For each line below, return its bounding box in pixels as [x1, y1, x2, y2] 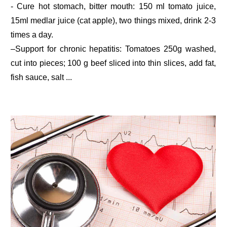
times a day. [11, 30, 54, 39]
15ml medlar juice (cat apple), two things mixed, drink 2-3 [11, 16, 216, 25]
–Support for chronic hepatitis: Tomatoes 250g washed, [11, 44, 216, 53]
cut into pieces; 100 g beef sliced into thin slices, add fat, [11, 58, 216, 67]
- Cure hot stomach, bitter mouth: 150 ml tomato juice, [11, 2, 216, 11]
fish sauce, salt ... [11, 72, 72, 82]
